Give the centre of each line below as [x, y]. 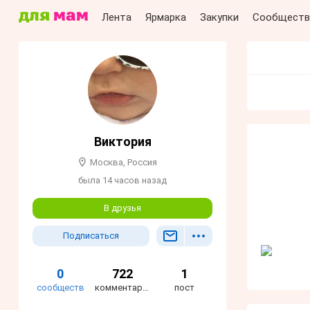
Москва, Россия [124, 163]
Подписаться [91, 236]
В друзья [122, 208]
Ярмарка [166, 17]
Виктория [122, 142]
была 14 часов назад [122, 181]
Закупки [219, 17]
